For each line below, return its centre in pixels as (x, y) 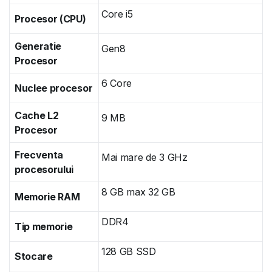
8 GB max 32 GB (138, 192)
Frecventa (39, 155)
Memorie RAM (47, 197)
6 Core (117, 83)
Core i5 (117, 14)
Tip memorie (44, 226)
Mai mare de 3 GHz (144, 157)
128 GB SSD (129, 251)
